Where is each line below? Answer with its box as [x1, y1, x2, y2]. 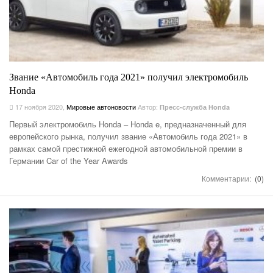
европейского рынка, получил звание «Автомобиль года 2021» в [9, 130, 247, 143]
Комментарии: [202, 173, 253, 184]
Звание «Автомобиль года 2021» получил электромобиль [9, 72, 248, 83]
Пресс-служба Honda [160, 102, 230, 112]
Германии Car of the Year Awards [9, 155, 128, 167]
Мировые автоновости [66, 102, 136, 112]
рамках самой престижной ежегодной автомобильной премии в [9, 143, 243, 155]
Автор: [138, 102, 160, 112]
